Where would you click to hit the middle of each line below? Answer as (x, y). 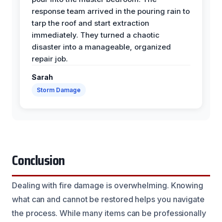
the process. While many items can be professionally (109, 213)
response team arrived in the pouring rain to (111, 11)
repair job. (50, 58)
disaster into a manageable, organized (101, 47)
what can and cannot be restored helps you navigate (109, 199)
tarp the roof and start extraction (90, 23)
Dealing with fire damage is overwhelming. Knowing (108, 185)
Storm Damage (59, 90)
